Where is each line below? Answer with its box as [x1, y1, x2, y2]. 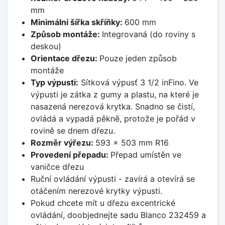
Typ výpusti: [30, 77, 78, 87]
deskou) [30, 41, 61, 51]
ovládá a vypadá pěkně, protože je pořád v [30, 113, 195, 124]
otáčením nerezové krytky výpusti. [30, 185, 162, 196]
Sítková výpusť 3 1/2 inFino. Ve [78, 77, 198, 87]
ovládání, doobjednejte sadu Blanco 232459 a [30, 209, 206, 220]
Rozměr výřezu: [30, 137, 95, 148]
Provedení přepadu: [30, 149, 110, 160]
